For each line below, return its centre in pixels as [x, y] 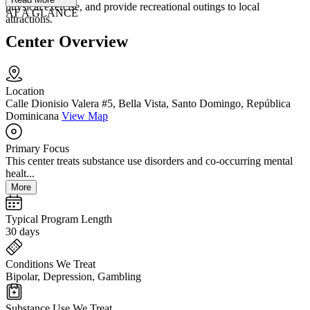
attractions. [29, 19]
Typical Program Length [59, 219]
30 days [22, 232]
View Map [85, 116]
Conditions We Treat [51, 264]
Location [25, 91]
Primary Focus [37, 149]
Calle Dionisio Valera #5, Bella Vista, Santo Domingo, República [148, 104]
